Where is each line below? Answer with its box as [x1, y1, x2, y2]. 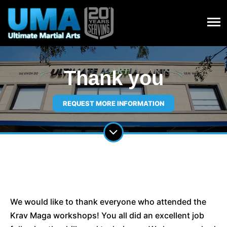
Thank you [63, 66, 164, 89]
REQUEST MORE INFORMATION [63, 99, 164, 107]
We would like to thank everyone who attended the [10, 196, 206, 207]
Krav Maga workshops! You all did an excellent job [10, 210, 204, 220]
